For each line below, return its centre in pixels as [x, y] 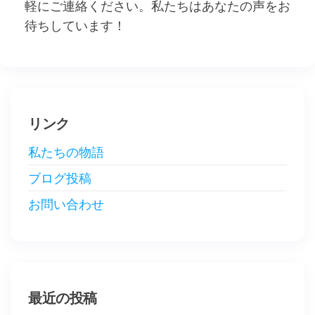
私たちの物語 [66, 152]
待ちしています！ [75, 25]
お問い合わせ [66, 204]
